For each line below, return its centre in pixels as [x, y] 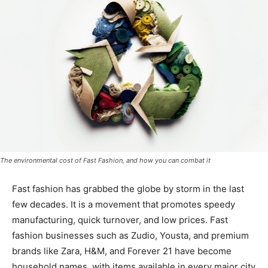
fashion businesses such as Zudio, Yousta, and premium [130, 235]
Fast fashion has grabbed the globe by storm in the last [128, 188]
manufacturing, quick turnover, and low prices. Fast [120, 220]
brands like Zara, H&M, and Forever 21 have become [122, 251]
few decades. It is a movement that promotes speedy [124, 204]
